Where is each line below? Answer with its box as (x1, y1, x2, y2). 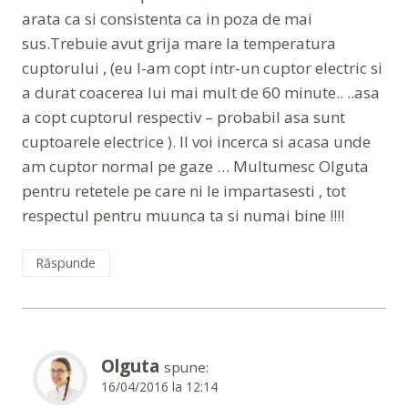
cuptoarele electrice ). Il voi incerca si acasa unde (22, 131, 371, 153)
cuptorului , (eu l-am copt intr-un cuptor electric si (22, 57, 382, 79)
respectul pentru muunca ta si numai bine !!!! (22, 205, 344, 227)
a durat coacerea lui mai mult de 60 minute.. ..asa (22, 82, 380, 104)
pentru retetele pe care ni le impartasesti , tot (22, 180, 346, 202)
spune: (164, 358, 209, 377)
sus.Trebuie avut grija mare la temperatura (22, 33, 336, 55)
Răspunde (36, 253, 97, 271)
